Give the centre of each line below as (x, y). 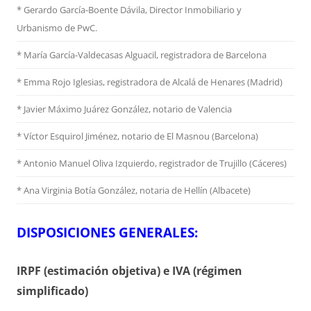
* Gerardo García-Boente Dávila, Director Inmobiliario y (129, 10)
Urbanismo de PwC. (57, 28)
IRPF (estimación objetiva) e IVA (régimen (129, 271)
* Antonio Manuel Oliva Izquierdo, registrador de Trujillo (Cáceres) (152, 163)
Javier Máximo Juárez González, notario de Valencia (128, 109)
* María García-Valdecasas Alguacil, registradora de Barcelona (142, 55)
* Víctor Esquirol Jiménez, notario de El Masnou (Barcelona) (137, 136)
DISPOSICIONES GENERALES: (107, 233)
